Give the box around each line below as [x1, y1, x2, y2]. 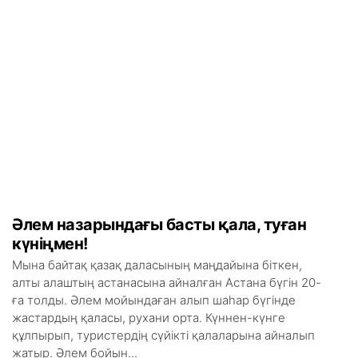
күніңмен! [12, 234, 88, 253]
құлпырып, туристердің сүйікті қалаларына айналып [12, 328, 315, 343]
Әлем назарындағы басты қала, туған [12, 215, 306, 234]
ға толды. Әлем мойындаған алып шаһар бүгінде [12, 292, 296, 308]
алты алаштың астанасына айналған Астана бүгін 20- [12, 275, 321, 290]
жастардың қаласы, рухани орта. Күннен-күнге [12, 310, 285, 325]
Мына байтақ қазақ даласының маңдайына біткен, [12, 257, 302, 272]
